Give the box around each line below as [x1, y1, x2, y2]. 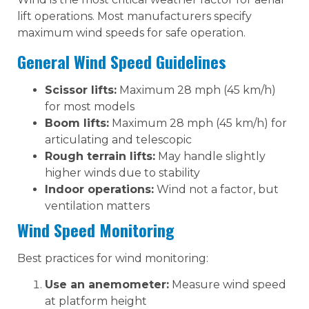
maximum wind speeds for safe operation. [17, 26, 246, 40]
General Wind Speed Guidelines [17, 48, 226, 74]
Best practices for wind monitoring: [17, 251, 208, 265]
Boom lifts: [45, 116, 109, 130]
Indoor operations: [45, 182, 154, 196]
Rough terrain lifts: [45, 149, 155, 163]
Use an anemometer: [45, 277, 169, 291]
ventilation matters [45, 199, 150, 212]
